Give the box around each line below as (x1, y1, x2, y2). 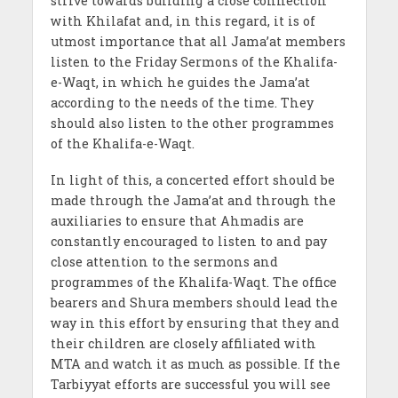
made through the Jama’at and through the (50, 191, 336, 209)
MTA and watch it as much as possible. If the (50, 354, 340, 372)
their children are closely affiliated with (50, 334, 316, 352)
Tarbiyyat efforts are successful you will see (50, 375, 330, 393)
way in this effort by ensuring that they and (50, 314, 339, 331)
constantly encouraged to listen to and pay (50, 232, 327, 250)
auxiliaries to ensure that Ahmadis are (50, 211, 304, 229)
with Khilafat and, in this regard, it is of (50, 12, 315, 29)
